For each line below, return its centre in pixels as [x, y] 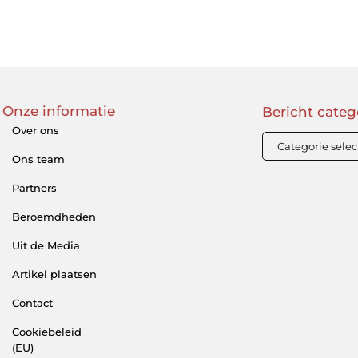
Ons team [38, 159]
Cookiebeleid [47, 331]
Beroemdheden [54, 216]
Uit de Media [46, 245]
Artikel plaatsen [54, 274]
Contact [32, 302]
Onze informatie [59, 111]
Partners [34, 187]
